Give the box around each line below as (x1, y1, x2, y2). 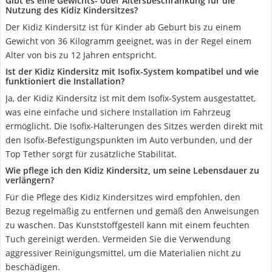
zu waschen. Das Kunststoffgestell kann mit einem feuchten (5, 219, 250, 231)
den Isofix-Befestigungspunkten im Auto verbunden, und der (5, 134, 253, 146)
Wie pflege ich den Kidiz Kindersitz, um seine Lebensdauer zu (5, 165, 259, 176)
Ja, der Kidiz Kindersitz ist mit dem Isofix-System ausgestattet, (5, 92, 256, 104)
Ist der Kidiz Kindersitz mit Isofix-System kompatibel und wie (5, 66, 259, 77)
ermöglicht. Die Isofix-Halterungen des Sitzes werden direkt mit (5, 120, 263, 132)
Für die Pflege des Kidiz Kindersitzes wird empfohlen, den (5, 191, 240, 203)
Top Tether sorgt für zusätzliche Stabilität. (5, 148, 177, 160)
